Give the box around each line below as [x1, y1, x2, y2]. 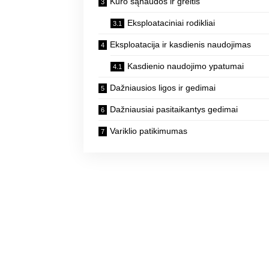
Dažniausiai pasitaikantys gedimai [110, 104, 238, 115]
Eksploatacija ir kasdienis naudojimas [110, 40, 252, 50]
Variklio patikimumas [110, 126, 188, 136]
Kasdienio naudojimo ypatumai [127, 61, 244, 71]
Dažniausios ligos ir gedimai [110, 83, 216, 93]
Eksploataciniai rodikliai [127, 18, 216, 28]
